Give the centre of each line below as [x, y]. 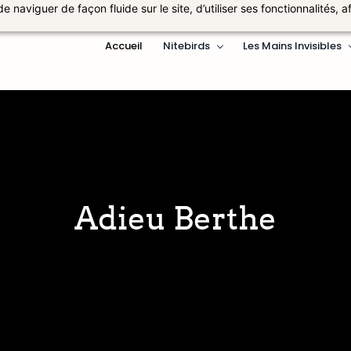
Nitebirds [186, 45]
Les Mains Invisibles [292, 45]
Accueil [124, 45]
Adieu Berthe [175, 219]
